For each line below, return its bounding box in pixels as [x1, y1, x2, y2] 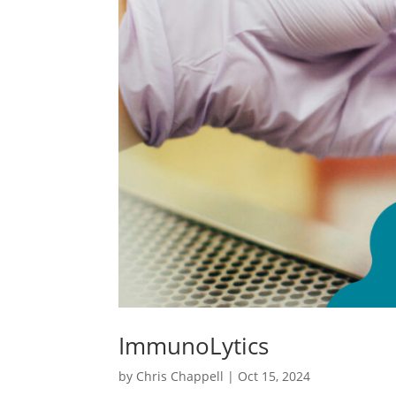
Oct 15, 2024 [238, 367, 311, 385]
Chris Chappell [136, 367, 225, 385]
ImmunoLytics [118, 329, 270, 362]
